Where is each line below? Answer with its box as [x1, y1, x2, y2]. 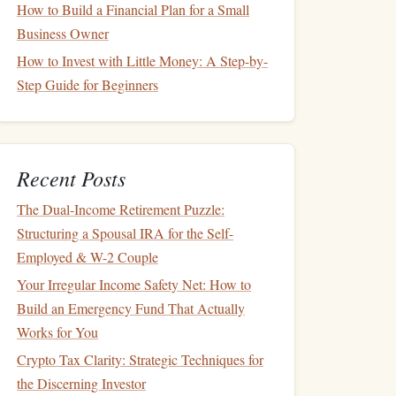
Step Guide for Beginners [17, 75, 158, 94]
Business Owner [17, 24, 109, 42]
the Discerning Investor [17, 374, 146, 392]
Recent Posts [17, 164, 126, 192]
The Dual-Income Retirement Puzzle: [17, 200, 225, 218]
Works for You [17, 323, 98, 341]
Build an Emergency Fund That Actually [17, 299, 245, 317]
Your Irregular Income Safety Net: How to [17, 275, 251, 293]
